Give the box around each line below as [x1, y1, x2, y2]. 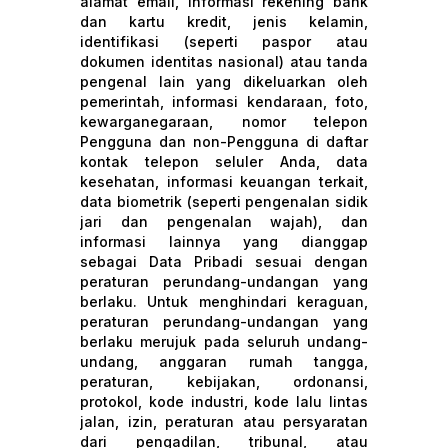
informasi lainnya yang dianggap [80, 233, 368, 250]
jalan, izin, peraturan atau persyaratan [80, 413, 368, 430]
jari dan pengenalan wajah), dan [80, 213, 368, 230]
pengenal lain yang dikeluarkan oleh [80, 73, 368, 90]
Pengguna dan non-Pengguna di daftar [80, 133, 368, 150]
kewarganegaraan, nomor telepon [80, 113, 368, 130]
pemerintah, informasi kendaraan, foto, [80, 93, 368, 110]
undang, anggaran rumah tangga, [80, 353, 368, 370]
